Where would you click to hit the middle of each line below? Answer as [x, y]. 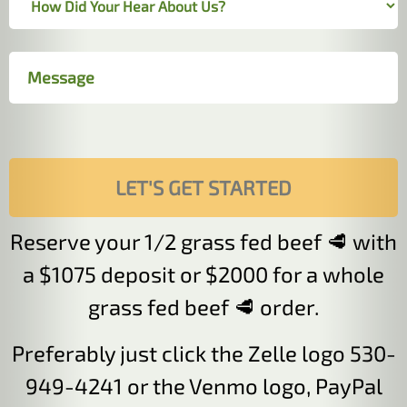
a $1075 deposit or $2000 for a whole [203, 274]
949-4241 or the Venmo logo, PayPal [203, 386]
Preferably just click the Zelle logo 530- [203, 353]
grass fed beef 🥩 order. [203, 307]
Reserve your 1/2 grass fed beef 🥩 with [203, 242]
